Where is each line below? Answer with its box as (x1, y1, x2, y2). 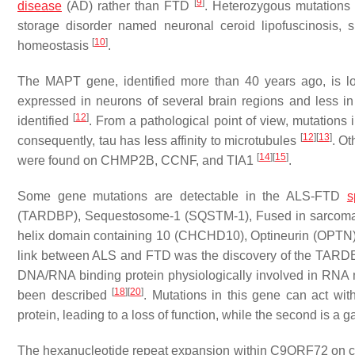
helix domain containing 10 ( (17, 229, 178, 242)
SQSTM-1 (189, 209, 245, 223)
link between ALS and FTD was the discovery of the (17, 249, 315, 262)
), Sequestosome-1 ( (74, 209, 189, 223)
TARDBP (21, 209, 74, 223)
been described (17, 288, 113, 302)
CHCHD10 (177, 229, 240, 242)
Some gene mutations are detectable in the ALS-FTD (17, 189, 347, 203)
